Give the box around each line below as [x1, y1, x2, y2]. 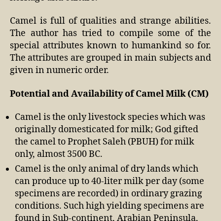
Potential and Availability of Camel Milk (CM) [10, 88, 209, 100]
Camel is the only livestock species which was [15, 111, 205, 123]
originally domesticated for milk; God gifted [15, 124, 198, 135]
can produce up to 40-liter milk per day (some [15, 176, 204, 187]
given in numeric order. [10, 65, 109, 76]
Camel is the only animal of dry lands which [15, 163, 198, 175]
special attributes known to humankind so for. [10, 40, 211, 51]
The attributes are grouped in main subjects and [10, 52, 211, 64]
